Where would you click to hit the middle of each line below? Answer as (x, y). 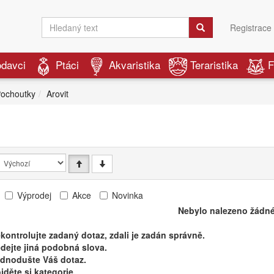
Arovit (57, 94)
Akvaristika (135, 65)
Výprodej (34, 195)
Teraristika (214, 65)
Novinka (128, 195)
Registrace (251, 28)
